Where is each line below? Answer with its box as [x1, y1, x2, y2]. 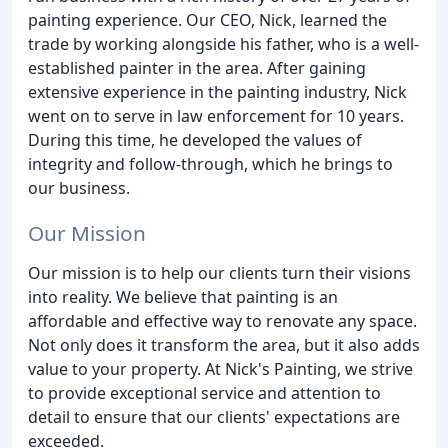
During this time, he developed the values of [28, 129, 362, 151]
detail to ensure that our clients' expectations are [28, 405, 400, 428]
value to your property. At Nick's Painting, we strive [28, 357, 413, 380]
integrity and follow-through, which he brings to [28, 153, 393, 175]
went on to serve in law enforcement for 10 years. [28, 105, 404, 127]
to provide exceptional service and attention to [28, 381, 381, 404]
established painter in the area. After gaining [28, 57, 366, 79]
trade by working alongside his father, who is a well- [28, 33, 419, 55]
